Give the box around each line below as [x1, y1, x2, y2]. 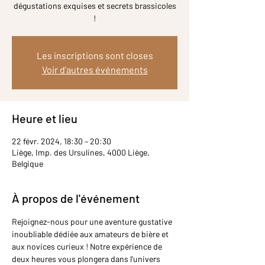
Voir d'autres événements [41, 64, 148, 76]
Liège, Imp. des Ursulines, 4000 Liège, [12, 147, 150, 158]
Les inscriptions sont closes [36, 50, 153, 62]
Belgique [12, 159, 43, 169]
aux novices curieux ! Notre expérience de [12, 241, 164, 252]
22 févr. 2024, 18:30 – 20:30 [12, 136, 111, 147]
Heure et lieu [12, 111, 77, 126]
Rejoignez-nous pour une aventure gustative [12, 216, 174, 227]
